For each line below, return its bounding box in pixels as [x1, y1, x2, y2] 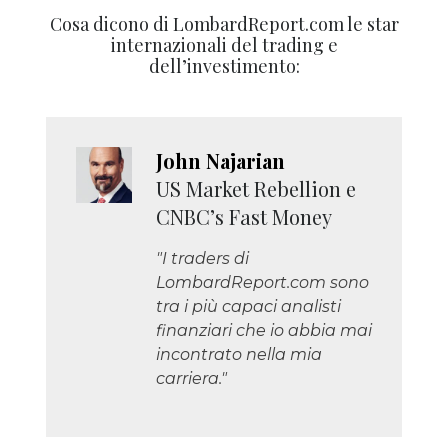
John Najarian [156, 146, 285, 174]
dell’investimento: [148, 53, 300, 78]
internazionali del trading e [110, 32, 338, 57]
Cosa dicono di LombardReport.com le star [49, 11, 399, 36]
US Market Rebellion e [156, 174, 356, 202]
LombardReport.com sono [156, 272, 369, 292]
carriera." [156, 368, 227, 388]
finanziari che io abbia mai [156, 320, 372, 340]
